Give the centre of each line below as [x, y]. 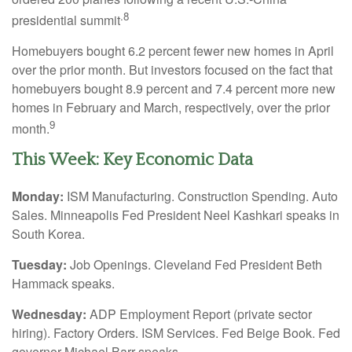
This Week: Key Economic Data [132, 160]
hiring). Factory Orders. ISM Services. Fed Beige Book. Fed [176, 333]
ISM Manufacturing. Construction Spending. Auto [201, 196]
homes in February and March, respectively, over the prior [171, 107]
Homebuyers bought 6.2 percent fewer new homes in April [173, 50]
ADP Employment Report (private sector [201, 314]
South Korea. [48, 234]
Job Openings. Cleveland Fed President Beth [194, 265]
